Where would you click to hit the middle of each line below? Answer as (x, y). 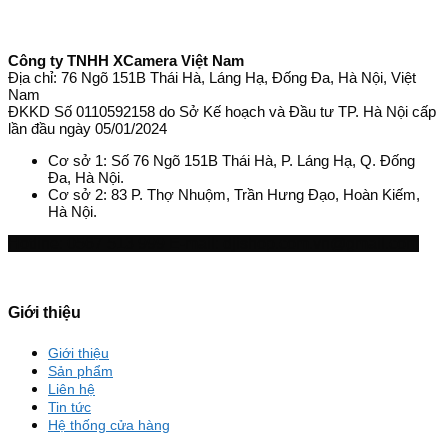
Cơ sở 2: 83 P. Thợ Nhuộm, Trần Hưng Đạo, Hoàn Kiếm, (234, 194)
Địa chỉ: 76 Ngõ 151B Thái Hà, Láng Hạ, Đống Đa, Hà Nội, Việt (212, 77)
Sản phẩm (80, 370)
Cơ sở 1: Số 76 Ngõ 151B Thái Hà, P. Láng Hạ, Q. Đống (231, 160)
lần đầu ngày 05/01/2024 (87, 128)
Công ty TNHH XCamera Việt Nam (126, 60)
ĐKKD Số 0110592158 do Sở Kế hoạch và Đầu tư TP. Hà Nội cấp (222, 111)
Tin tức (69, 406)
